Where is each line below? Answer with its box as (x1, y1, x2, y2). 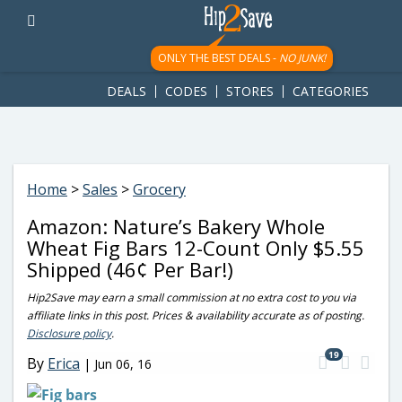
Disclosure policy (27, 326, 111, 341)
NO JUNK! (278, 50, 326, 66)
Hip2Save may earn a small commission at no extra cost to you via (27, 290, 356, 305)
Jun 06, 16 (94, 354, 152, 372)
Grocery (133, 179, 186, 199)
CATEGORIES (293, 83, 369, 100)
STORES (226, 83, 274, 100)
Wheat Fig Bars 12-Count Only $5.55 (27, 234, 364, 261)
